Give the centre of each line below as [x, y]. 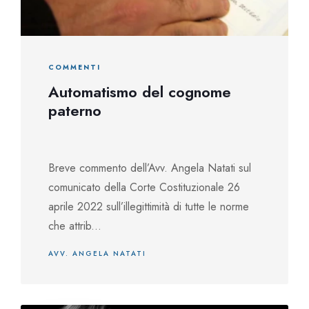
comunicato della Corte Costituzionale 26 [144, 187]
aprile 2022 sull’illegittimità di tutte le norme [149, 207]
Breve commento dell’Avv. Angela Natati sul [150, 168]
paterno [75, 110]
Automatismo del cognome [140, 92]
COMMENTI [74, 67]
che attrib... [75, 226]
